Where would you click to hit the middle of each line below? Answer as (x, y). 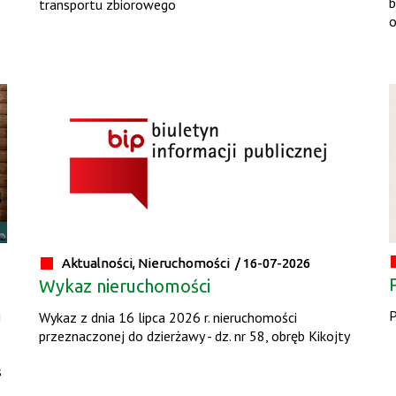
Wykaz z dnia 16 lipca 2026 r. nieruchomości (168, 318)
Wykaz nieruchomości (125, 286)
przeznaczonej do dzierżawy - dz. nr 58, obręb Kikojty (195, 336)
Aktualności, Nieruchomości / (153, 263)
